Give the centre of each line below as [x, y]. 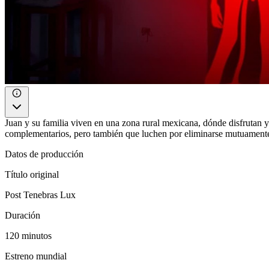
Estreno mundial [36, 256]
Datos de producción [44, 154]
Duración [23, 215]
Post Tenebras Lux [40, 195]
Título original [32, 174]
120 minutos [28, 235]
